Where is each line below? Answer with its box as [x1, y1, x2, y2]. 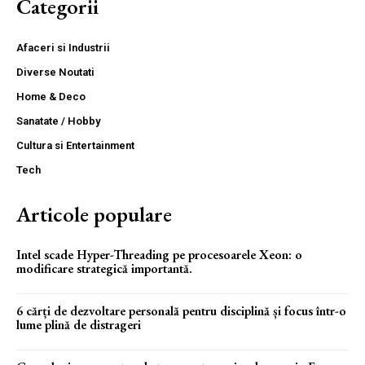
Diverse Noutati [16, 65, 95, 78]
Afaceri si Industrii [16, 41, 110, 54]
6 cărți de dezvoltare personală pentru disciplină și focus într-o [16, 301, 346, 319]
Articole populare [16, 200, 172, 228]
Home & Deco [16, 90, 86, 103]
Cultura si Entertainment [16, 139, 134, 152]
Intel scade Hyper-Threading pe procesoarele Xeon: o [16, 245, 302, 263]
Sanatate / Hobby [16, 114, 100, 127]
